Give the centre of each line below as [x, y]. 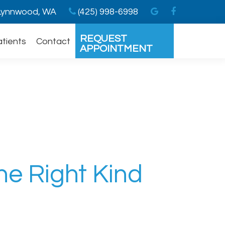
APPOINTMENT [116, 49]
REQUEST [103, 39]
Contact [53, 41]
